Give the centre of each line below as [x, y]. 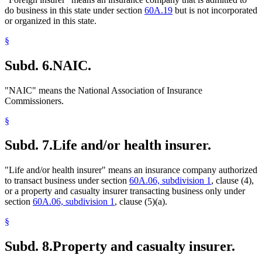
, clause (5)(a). [141, 202]
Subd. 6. [29, 65]
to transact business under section [67, 181]
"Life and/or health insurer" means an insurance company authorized [131, 170]
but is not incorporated [215, 10]
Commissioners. [34, 101]
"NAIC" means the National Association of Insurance [104, 90]
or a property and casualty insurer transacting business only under [125, 191]
